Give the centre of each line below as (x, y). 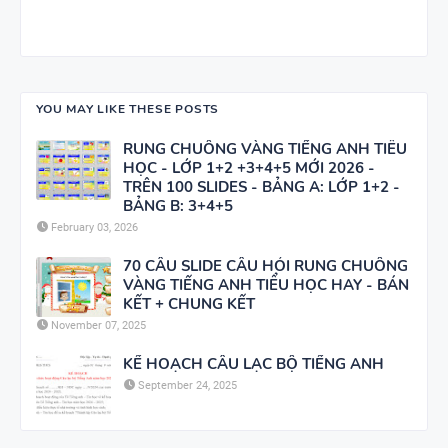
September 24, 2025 (187, 385)
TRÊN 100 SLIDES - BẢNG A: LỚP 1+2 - (261, 186)
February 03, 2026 (94, 227)
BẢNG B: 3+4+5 (178, 205)
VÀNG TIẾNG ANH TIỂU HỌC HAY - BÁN (266, 284)
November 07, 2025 (98, 325)
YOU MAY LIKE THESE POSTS (128, 108)
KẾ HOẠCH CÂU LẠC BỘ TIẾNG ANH (253, 363)
